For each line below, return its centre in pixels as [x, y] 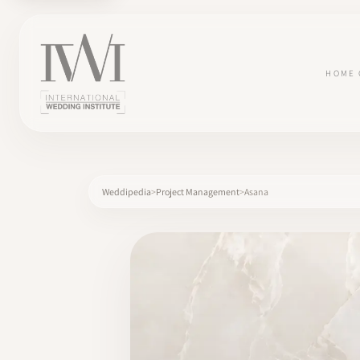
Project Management [198, 192]
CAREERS [41, 333]
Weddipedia [127, 192]
